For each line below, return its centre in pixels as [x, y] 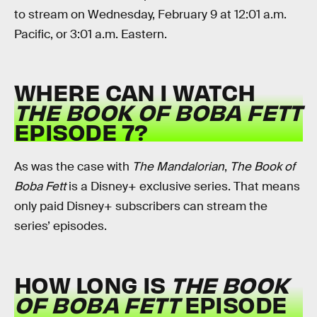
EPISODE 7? [81, 132]
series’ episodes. [60, 226]
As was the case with [73, 166]
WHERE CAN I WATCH [135, 92]
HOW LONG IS [93, 284]
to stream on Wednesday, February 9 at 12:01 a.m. [150, 14]
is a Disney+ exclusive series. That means [183, 186]
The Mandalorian [178, 166]
